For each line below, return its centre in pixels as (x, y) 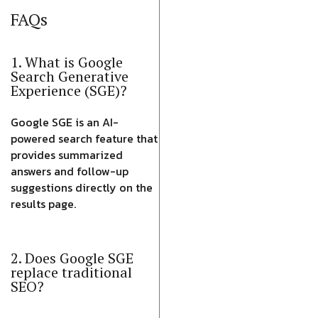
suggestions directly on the (82, 187)
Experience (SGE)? (69, 91)
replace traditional (71, 272)
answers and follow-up (70, 171)
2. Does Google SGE (72, 258)
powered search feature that (84, 138)
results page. (43, 204)
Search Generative (70, 76)
